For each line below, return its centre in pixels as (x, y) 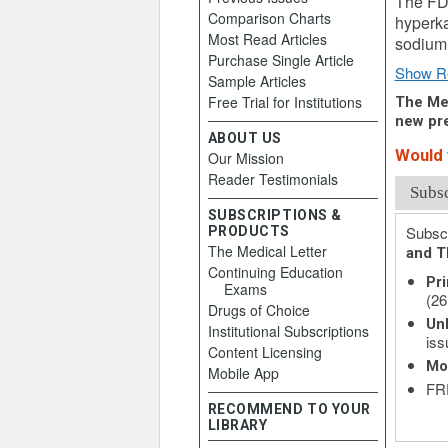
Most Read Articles (267, 39)
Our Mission (245, 158)
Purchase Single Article (280, 60)
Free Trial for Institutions (284, 102)
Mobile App (243, 373)
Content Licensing (264, 352)
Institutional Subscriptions (288, 331)
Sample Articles (256, 81)
